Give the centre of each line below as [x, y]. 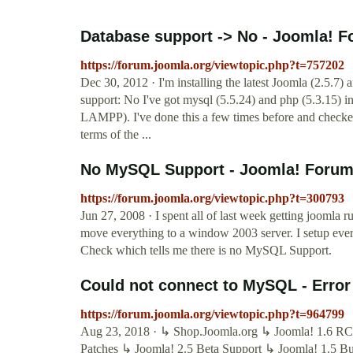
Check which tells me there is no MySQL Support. [206, 251]
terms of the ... [116, 135]
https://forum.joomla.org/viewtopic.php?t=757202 [212, 65]
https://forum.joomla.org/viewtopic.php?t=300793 [212, 199]
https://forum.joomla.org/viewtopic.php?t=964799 [212, 314]
